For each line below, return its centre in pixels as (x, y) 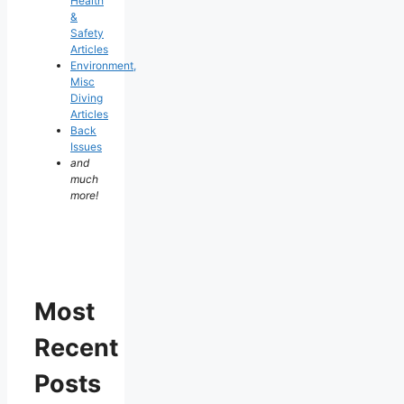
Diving (87, 98)
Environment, (103, 66)
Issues (86, 147)
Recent (76, 347)
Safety (87, 33)
